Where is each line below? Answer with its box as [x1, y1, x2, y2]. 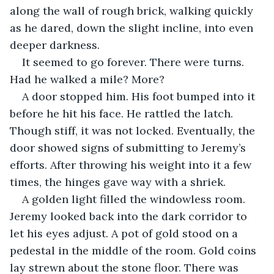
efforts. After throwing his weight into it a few [10, 157, 254, 172]
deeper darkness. [10, 37, 103, 52]
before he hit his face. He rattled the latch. [10, 106, 236, 120]
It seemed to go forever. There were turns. [22, 54, 247, 69]
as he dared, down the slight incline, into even [10, 20, 256, 35]
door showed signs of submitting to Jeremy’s [10, 140, 249, 155]
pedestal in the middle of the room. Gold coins [10, 243, 259, 257]
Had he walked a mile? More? [10, 72, 165, 86]
